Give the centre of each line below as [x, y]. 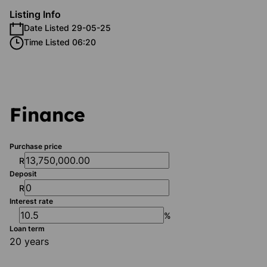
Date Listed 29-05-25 [67, 28]
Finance [47, 114]
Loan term [27, 229]
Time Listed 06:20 [60, 42]
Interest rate [31, 201]
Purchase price [36, 146]
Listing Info [35, 14]
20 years [29, 241]
